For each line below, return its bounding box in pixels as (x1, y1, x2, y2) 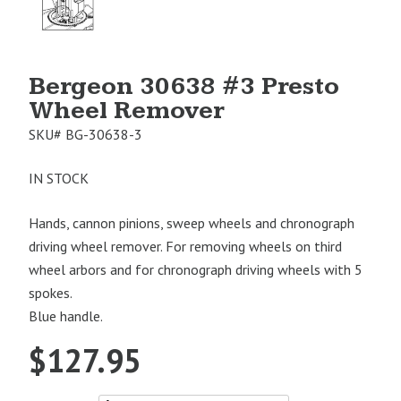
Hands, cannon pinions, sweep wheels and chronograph (29, 213, 354, 232)
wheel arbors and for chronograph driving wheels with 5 (29, 260, 363, 278)
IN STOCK (29, 168, 89, 187)
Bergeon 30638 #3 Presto (29, 72, 339, 101)
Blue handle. (29, 306, 103, 325)
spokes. (29, 283, 73, 302)
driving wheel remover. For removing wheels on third (29, 236, 342, 255)
